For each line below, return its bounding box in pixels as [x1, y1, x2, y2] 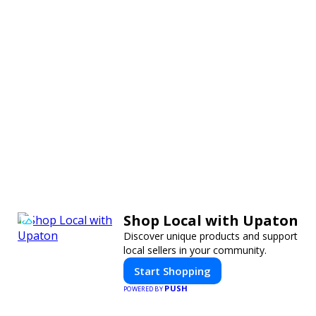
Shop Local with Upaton [123, 210, 298, 230]
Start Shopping [134, 263, 211, 278]
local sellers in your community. [123, 243, 267, 257]
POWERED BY [123, 284, 165, 293]
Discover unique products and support [123, 229, 298, 243]
